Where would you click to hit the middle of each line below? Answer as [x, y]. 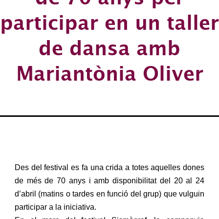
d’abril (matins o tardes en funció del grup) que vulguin [109, 194]
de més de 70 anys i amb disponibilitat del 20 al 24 [109, 181]
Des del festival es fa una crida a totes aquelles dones [109, 167]
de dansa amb [109, 48]
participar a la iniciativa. [55, 207]
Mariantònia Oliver [109, 73]
